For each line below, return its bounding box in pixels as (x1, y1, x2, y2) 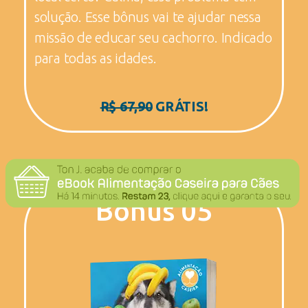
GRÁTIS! (152, 98, 208, 114)
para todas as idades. (34, 49, 157, 66)
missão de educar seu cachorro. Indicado (34, 29, 272, 45)
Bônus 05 (96, 195, 212, 226)
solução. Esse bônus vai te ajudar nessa (34, 8, 261, 25)
